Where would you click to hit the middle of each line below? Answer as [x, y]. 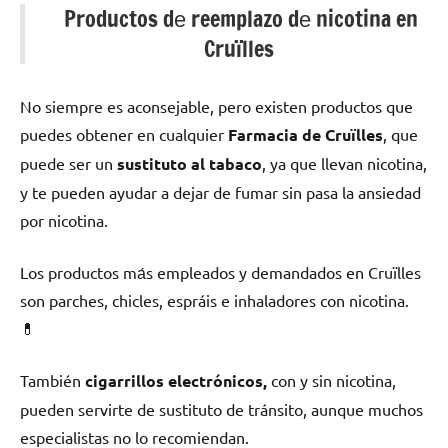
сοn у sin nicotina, [331, 379]
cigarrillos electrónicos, [176, 380]
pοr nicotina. [64, 219]
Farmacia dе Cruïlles [305, 134]
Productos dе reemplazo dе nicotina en [238, 18]
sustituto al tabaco [189, 163]
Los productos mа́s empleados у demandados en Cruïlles [220, 271]
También [52, 379]
